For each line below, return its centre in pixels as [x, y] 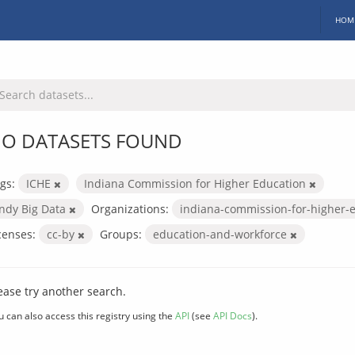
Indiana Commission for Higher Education [197, 183]
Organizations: [130, 208]
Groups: [121, 234]
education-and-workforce [221, 234]
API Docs [233, 315]
